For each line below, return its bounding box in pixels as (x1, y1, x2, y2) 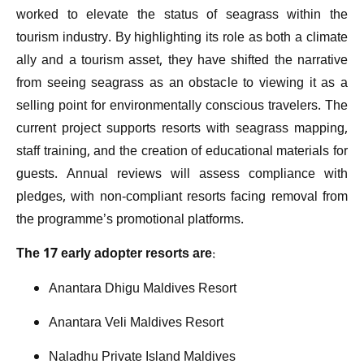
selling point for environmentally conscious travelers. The (16, 95, 348, 118)
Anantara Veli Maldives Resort (49, 312, 223, 335)
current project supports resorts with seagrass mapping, (16, 118, 348, 141)
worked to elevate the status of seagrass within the (16, 4, 348, 27)
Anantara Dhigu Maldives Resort (49, 278, 236, 301)
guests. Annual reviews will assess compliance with (16, 163, 348, 186)
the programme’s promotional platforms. (16, 209, 244, 232)
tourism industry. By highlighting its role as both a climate (16, 27, 348, 50)
